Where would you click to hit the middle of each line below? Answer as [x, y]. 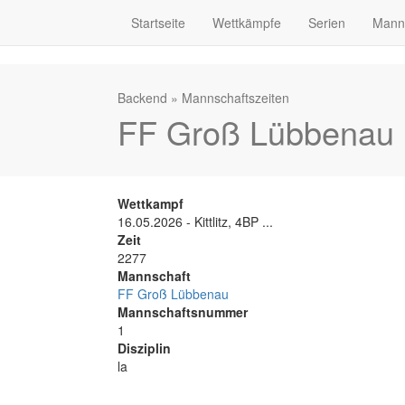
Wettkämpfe [247, 23]
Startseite [158, 23]
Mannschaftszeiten [235, 98]
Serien [327, 23]
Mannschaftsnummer [183, 312]
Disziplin [144, 348]
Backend [142, 98]
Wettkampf [151, 203]
